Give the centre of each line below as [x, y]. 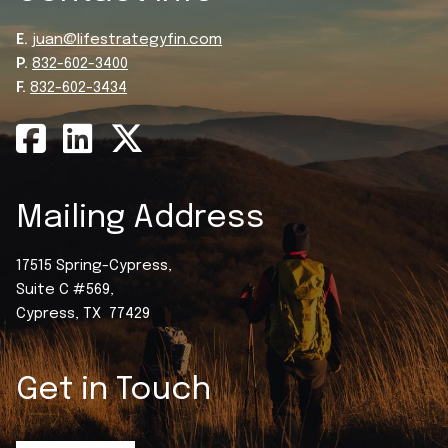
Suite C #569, [65, 290]
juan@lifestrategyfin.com [127, 40]
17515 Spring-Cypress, [94, 266]
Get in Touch [114, 391]
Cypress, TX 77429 [83, 314]
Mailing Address [141, 219]
